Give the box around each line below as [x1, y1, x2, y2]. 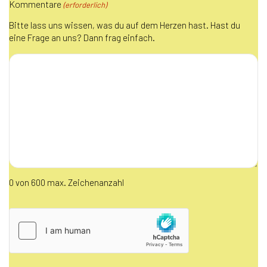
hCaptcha [8, 208, 46, 220]
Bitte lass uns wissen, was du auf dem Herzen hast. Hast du [9, 19, 240, 30]
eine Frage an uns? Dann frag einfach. [9, 32, 155, 43]
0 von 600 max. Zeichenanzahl [9, 176, 124, 188]
